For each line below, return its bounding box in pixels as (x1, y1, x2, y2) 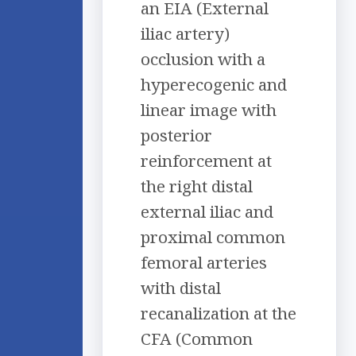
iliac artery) (141, 22, 230, 45)
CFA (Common (141, 327, 253, 350)
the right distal (141, 175, 253, 198)
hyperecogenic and (141, 73, 287, 96)
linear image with (141, 99, 277, 122)
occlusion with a (141, 48, 265, 71)
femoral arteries (141, 251, 267, 274)
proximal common (141, 226, 285, 249)
